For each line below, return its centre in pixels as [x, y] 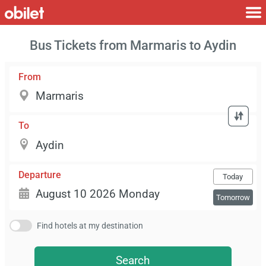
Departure [40, 175]
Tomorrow [233, 197]
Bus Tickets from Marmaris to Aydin [133, 45]
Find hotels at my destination [90, 226]
